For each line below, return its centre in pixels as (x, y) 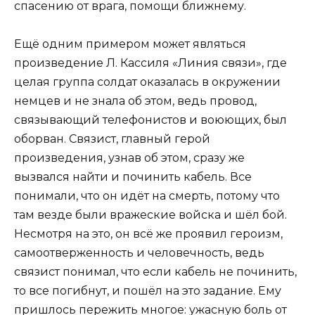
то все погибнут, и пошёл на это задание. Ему (148, 291)
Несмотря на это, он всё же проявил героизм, (148, 234)
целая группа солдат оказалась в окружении (147, 82)
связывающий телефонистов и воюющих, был (150, 120)
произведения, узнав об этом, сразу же (129, 158)
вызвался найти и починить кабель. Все (133, 177)
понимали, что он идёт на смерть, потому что (147, 196)
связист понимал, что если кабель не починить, (155, 272)
